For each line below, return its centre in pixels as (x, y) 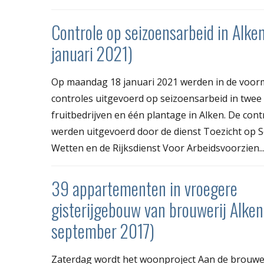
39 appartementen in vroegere (144, 189)
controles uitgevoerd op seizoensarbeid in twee (156, 99)
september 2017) (103, 231)
